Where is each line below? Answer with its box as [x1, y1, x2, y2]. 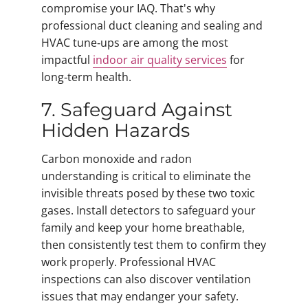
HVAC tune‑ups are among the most [41, 35, 228, 51]
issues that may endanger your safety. [41, 288, 239, 304]
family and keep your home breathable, [41, 219, 245, 235]
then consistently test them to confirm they [41, 236, 266, 252]
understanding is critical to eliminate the [41, 168, 251, 184]
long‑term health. [41, 69, 131, 85]
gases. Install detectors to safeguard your [41, 202, 256, 218]
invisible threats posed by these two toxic [41, 185, 255, 201]
